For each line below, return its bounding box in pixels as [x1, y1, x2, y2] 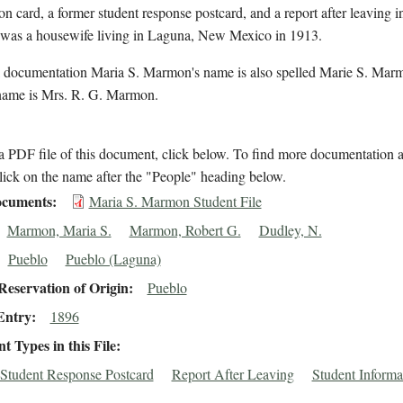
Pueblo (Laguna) [65, 249, 161, 269]
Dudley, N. [258, 220, 322, 240]
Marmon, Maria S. [6, 220, 112, 240]
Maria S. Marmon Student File [88, 192, 262, 211]
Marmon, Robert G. [129, 220, 241, 240]
